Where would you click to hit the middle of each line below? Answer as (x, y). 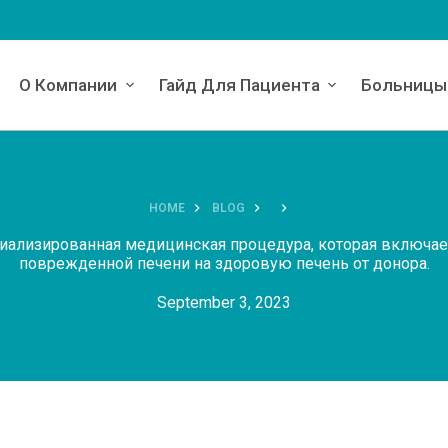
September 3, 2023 (224, 302)
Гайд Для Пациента (239, 85)
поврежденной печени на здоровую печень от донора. (224, 263)
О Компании (68, 85)
